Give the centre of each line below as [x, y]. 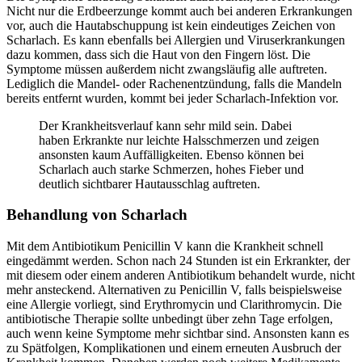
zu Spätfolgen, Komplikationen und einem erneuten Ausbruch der [174, 348]
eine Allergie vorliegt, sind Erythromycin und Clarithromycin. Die [174, 304]
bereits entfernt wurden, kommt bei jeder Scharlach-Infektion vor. [173, 98]
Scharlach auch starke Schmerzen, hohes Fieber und [171, 169]
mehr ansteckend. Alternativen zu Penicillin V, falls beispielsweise [174, 290]
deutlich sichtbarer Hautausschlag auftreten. [149, 183]
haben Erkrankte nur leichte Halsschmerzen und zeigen [179, 140]
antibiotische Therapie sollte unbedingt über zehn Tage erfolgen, [170, 319]
